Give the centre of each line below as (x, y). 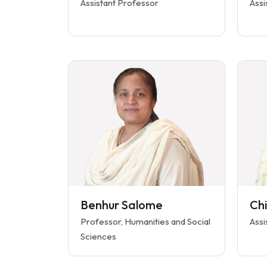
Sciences (98, 236)
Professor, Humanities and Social (145, 221)
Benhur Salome (122, 205)
